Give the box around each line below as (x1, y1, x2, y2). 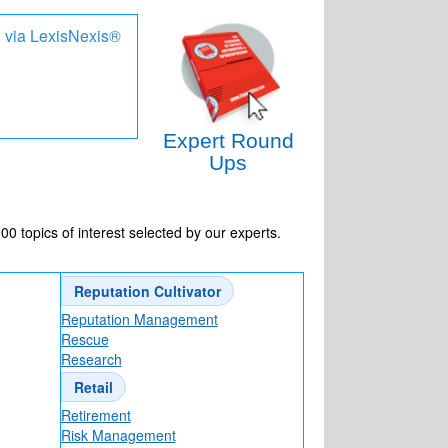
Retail (73, 377, 113, 398)
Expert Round (162, 129, 294, 153)
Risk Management (60, 425, 176, 446)
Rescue (60, 329, 109, 350)
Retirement (60, 405, 131, 426)
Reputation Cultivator (73, 281, 221, 302)
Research (60, 349, 122, 370)
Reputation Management (60, 309, 218, 330)
